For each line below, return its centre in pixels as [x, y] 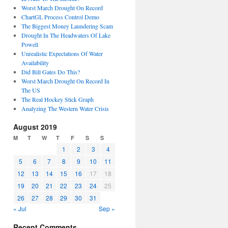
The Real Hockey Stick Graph [57, 99]
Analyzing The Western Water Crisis [65, 108]
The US [31, 90]
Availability [35, 63]
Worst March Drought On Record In [65, 81]
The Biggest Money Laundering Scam [67, 26]
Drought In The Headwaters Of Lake [66, 35]
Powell [30, 44]
